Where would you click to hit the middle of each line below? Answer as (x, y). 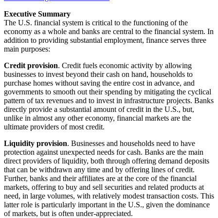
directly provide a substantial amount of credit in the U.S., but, (99, 109)
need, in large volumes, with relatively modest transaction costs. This (109, 196)
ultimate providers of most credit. (54, 127)
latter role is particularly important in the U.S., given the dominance (107, 204)
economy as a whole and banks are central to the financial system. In (109, 31)
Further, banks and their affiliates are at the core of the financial (100, 178)
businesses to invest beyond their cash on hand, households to (98, 74)
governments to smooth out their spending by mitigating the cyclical (108, 91)
